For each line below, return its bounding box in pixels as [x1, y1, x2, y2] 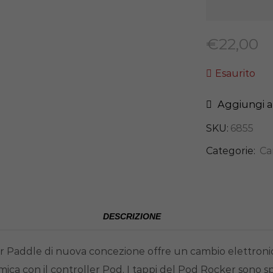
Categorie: [205, 145, 258, 157]
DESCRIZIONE [103, 211, 161, 222]
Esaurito [214, 68, 255, 79]
